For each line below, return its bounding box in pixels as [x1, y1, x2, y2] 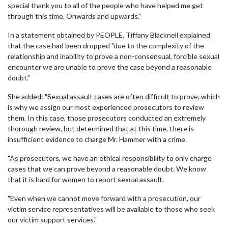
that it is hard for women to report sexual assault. [8, 175, 164, 184]
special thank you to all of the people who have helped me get [8, 1, 203, 10]
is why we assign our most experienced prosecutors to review [8, 103, 204, 111]
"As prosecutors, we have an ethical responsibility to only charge [8, 154, 212, 162]
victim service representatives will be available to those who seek [8, 205, 215, 213]
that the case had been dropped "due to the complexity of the [8, 41, 204, 50]
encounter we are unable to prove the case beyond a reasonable [8, 63, 212, 71]
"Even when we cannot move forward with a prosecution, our [8, 194, 201, 203]
